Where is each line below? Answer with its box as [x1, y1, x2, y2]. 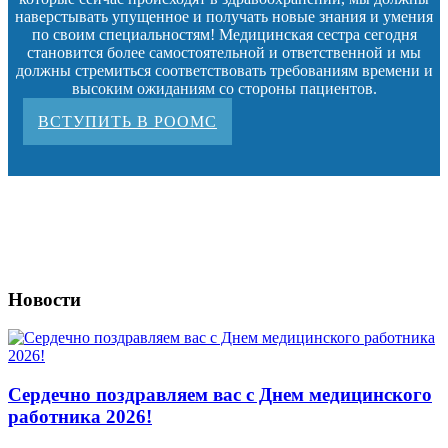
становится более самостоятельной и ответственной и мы [27, 43, 421, 61]
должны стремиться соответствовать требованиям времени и [15, 61, 433, 79]
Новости [8, 288, 81, 310]
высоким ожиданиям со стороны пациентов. [71, 79, 377, 97]
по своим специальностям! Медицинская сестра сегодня [31, 25, 417, 43]
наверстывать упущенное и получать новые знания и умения [15, 7, 433, 25]
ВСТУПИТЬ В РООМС [38, 112, 217, 130]
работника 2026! [8, 405, 152, 427]
